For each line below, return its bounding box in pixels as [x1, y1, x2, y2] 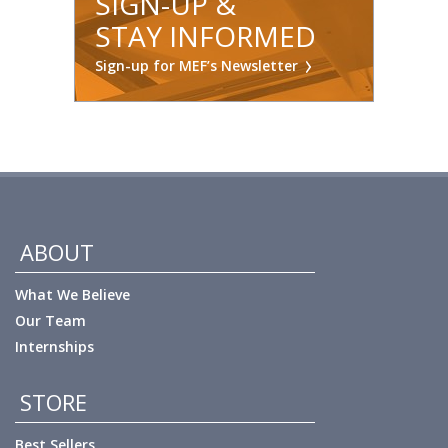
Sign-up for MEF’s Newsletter [95, 56, 298, 75]
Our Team [15, 311, 86, 330]
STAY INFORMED [95, 17, 316, 55]
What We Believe [15, 285, 130, 304]
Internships [15, 337, 94, 356]
